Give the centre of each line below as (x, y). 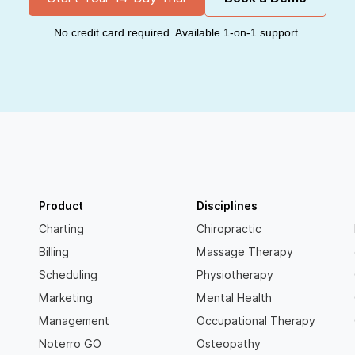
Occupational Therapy (256, 321)
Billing (54, 252)
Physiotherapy (235, 275)
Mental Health (234, 298)
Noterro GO (71, 344)
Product (61, 206)
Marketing (66, 298)
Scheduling (69, 275)
